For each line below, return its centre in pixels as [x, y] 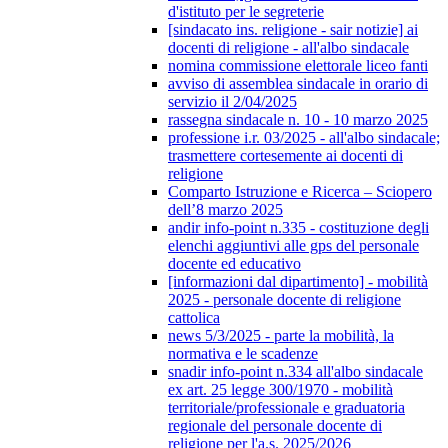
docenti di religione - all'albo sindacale [288, 48]
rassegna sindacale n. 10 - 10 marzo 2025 [298, 120]
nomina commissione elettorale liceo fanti [298, 66]
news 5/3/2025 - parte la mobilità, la [281, 336]
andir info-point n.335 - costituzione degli [298, 228]
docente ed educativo [234, 264]
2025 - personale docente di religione [284, 300]
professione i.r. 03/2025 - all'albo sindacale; [304, 138]
